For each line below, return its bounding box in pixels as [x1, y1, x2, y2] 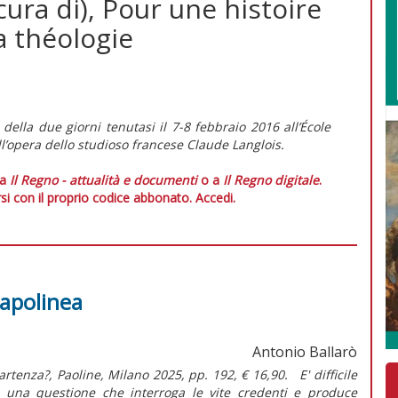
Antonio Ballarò [252, 341, 357, 362]
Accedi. [195, 188, 235, 206]
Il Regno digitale [223, 171, 319, 188]
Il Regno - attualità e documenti [10, 171, 197, 188]
